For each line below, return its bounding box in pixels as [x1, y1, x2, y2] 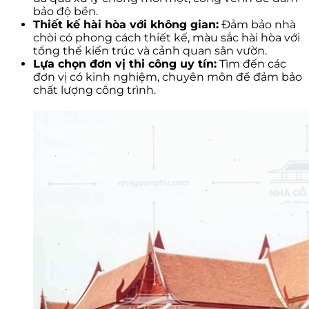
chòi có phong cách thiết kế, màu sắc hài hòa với [33, 30, 300, 44]
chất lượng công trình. [33, 83, 156, 97]
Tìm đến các [217, 57, 286, 70]
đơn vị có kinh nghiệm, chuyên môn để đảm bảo [33, 70, 302, 83]
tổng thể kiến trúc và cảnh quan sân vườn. [33, 43, 267, 57]
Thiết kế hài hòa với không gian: [33, 17, 219, 31]
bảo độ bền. [33, 4, 98, 18]
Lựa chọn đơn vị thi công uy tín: [33, 57, 217, 70]
